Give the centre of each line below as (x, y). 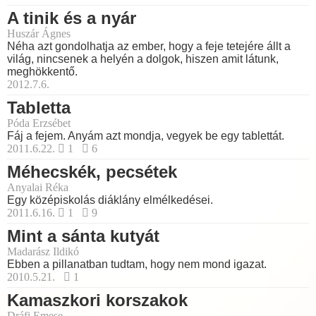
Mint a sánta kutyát (83, 236)
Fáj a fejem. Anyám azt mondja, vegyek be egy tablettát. (146, 136)
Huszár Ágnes (39, 34)
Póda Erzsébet (39, 123)
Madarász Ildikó (43, 252)
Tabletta (39, 108)
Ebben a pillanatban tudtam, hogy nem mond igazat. (137, 265)
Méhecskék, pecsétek (92, 172)
